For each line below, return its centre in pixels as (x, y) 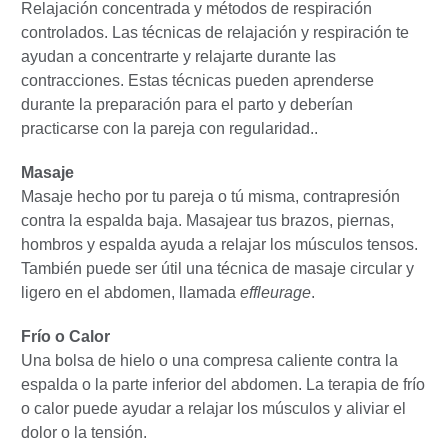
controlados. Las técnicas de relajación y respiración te (215, 33)
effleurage (273, 293)
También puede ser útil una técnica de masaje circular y (217, 269)
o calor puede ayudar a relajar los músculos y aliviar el (213, 409)
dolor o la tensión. (84, 433)
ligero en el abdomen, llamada (128, 293)
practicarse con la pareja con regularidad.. (169, 129)
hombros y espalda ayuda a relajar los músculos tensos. (219, 245)
